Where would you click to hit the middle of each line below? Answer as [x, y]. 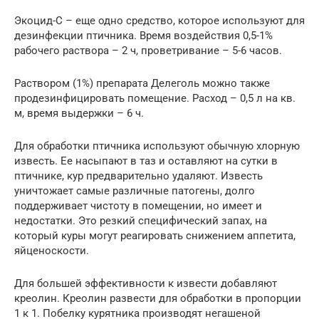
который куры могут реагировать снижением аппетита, [155, 235]
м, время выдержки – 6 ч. [79, 113]
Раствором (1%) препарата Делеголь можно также [142, 83]
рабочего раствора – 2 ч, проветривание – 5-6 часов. [148, 50]
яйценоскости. [52, 250]
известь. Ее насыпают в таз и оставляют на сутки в [146, 161]
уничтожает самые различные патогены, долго [135, 190]
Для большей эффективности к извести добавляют [146, 283]
